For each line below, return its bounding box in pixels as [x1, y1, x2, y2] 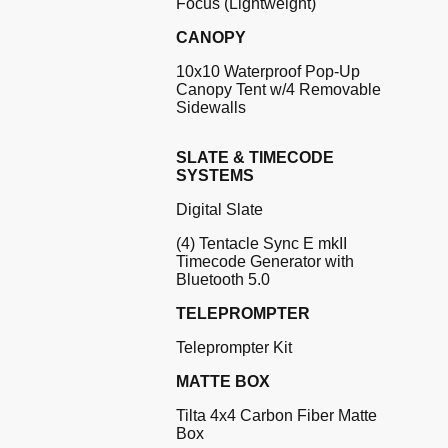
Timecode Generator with [176, 253, 354, 271]
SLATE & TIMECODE [176, 149, 334, 167]
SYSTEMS [176, 167, 254, 185]
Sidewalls [176, 99, 246, 117]
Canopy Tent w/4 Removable [176, 81, 381, 99]
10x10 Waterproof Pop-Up [176, 63, 360, 81]
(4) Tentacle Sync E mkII [176, 235, 347, 253]
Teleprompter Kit [176, 339, 292, 357]
